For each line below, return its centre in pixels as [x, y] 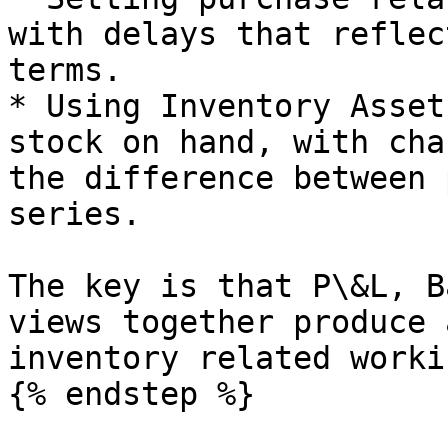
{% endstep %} [131, 394]
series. [74, 214]
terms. [65, 70]
